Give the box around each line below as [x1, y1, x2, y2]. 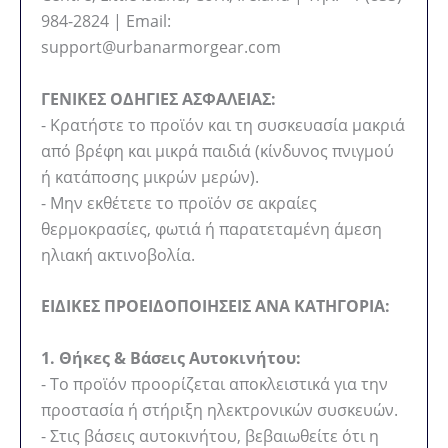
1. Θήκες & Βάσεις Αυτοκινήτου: [41, 346, 301, 369]
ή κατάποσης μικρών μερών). [41, 165, 259, 188]
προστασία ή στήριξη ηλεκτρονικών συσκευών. [41, 398, 398, 421]
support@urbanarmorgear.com [41, 36, 281, 59]
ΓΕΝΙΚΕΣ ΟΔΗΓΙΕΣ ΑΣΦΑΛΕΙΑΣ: [41, 87, 276, 110]
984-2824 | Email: [41, 10, 171, 33]
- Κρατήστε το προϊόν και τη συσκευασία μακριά [41, 113, 405, 136]
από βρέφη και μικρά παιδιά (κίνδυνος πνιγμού [41, 139, 394, 162]
